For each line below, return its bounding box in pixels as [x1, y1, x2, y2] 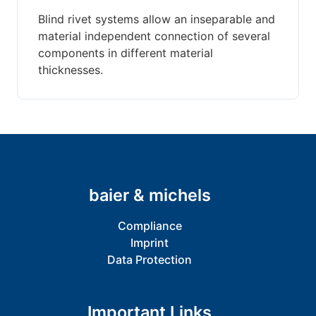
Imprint [130, 235, 169, 250]
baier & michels [88, 184, 211, 205]
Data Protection [107, 252, 192, 267]
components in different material [37, 46, 213, 61]
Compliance [117, 218, 182, 233]
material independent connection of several [37, 29, 270, 44]
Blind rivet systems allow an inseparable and [37, 12, 275, 27]
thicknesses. [37, 63, 103, 78]
